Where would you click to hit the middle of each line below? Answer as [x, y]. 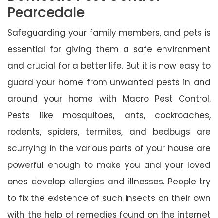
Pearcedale [46, 12]
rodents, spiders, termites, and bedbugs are [109, 132]
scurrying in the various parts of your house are [109, 148]
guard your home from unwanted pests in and [109, 82]
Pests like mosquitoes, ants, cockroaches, [109, 115]
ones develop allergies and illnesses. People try [109, 181]
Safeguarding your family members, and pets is [109, 32]
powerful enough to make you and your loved [109, 165]
